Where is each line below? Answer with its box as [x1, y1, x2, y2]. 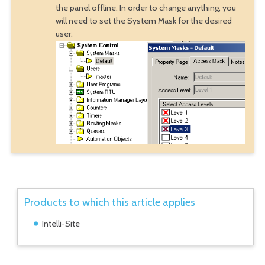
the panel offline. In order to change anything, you [55, 2, 236, 13]
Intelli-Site [41, 218, 80, 229]
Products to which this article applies [24, 195, 196, 209]
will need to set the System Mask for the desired [55, 15, 232, 26]
